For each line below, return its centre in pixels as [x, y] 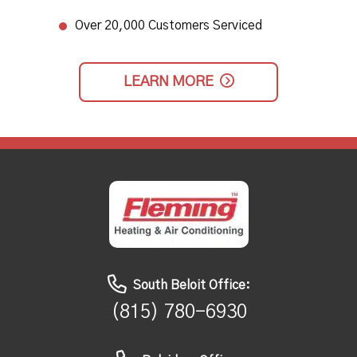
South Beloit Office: [191, 286]
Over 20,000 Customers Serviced [169, 26]
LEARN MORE [168, 82]
